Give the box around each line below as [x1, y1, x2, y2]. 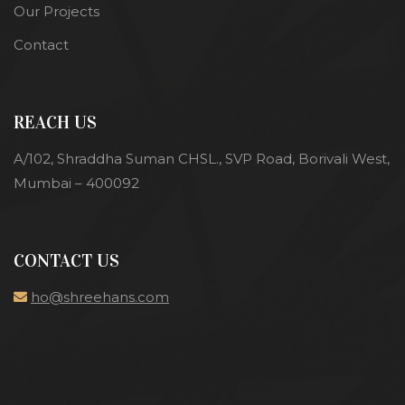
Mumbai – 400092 [14, 174, 139, 193]
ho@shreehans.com [31, 288, 169, 306]
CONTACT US [14, 250, 119, 272]
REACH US [14, 111, 97, 134]
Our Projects [14, 3, 99, 21]
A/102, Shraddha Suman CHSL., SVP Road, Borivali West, [14, 150, 390, 168]
